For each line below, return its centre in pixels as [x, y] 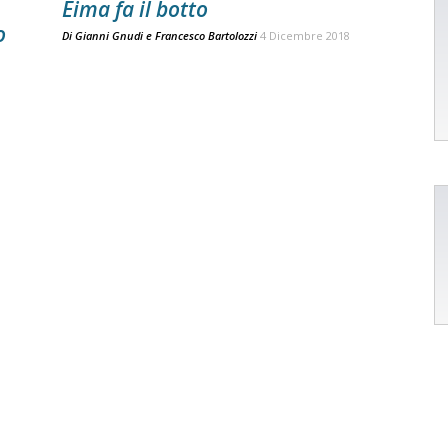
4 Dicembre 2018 [305, 35]
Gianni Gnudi [109, 35]
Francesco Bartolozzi [206, 35]
